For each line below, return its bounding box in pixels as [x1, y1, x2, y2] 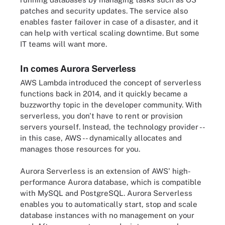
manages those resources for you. [20, 144, 140, 153]
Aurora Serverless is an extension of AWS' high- [20, 167, 191, 175]
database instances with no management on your [20, 211, 194, 219]
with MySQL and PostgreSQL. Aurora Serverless [20, 189, 192, 197]
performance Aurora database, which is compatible [20, 178, 201, 186]
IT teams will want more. [20, 39, 107, 48]
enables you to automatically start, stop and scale [20, 200, 197, 208]
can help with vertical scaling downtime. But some [20, 28, 199, 37]
